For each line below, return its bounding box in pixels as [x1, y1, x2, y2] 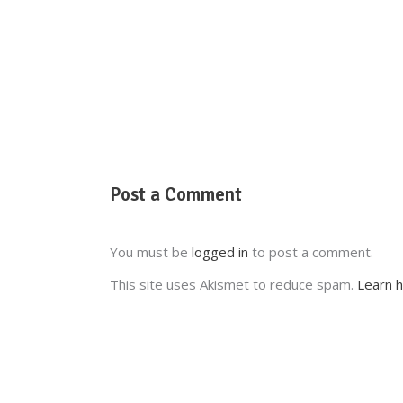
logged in [192, 243, 248, 262]
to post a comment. [248, 243, 373, 262]
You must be [110, 243, 192, 262]
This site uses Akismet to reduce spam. [110, 275, 357, 294]
